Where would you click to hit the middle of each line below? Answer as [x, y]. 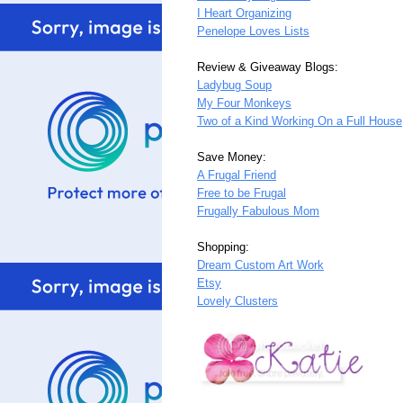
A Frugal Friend [237, 175]
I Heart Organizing [244, 13]
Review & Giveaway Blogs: [268, 67]
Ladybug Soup [234, 85]
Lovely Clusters [237, 301]
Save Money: [232, 157]
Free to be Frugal [242, 193]
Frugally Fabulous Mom [258, 211]
